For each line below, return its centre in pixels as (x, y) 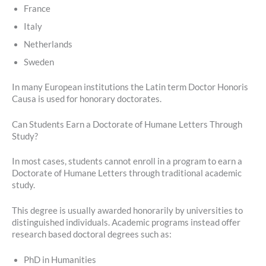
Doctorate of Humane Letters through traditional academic (127, 173)
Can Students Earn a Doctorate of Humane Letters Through (127, 124)
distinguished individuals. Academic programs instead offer (126, 223)
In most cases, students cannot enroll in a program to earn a (127, 161)
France (37, 8)
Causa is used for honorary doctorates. (87, 99)
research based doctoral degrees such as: (92, 235)
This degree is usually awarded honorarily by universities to (127, 211)
